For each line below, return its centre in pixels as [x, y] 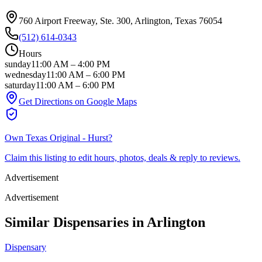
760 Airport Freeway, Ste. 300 [75, 20]
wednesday [25, 74]
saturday [20, 85]
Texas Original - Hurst [67, 137]
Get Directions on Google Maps [78, 101]
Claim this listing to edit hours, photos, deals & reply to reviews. [123, 157]
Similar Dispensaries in [76, 222]
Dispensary [25, 247]
